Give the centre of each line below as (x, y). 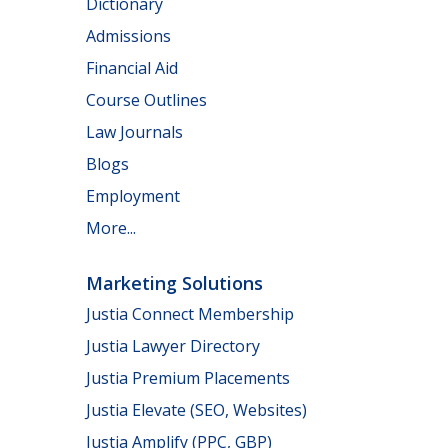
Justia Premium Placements (188, 378)
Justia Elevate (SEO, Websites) (196, 410)
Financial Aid (132, 67)
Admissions (128, 35)
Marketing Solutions (174, 282)
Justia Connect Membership (190, 314)
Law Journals (134, 131)
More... (111, 227)
